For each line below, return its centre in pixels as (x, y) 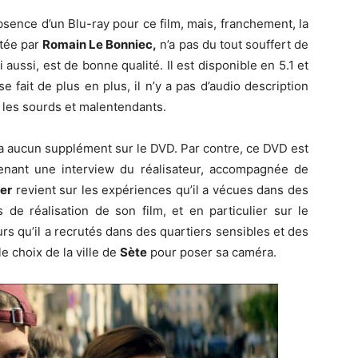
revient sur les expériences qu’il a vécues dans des (161, 190)
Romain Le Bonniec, (99, 44)
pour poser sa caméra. (212, 252)
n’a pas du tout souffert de (233, 44)
